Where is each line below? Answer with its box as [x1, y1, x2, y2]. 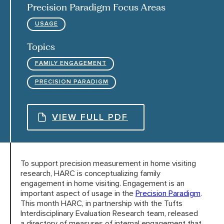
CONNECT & [20, 78, 67, 89]
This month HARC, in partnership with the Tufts [20, 198, 182, 209]
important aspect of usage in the [20, 188, 135, 199]
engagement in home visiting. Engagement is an [20, 178, 184, 189]
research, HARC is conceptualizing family [20, 168, 160, 179]
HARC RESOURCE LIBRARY [20, 25, 118, 36]
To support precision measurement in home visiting [20, 158, 196, 169]
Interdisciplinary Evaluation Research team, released [20, 208, 198, 219]
